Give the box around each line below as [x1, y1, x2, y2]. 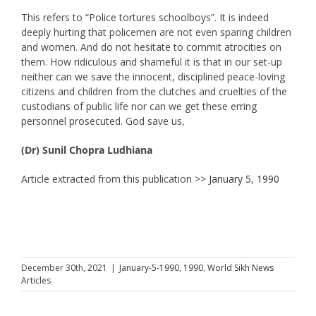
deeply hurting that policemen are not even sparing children [20, 25, 291, 39]
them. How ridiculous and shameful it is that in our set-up [20, 54, 282, 68]
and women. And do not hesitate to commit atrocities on [20, 39, 281, 54]
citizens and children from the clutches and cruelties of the [20, 84, 287, 98]
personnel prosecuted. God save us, [20, 114, 185, 128]
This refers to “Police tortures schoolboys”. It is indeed [20, 10, 269, 24]
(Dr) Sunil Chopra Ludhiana [20, 142, 152, 157]
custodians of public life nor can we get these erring [20, 99, 257, 113]
